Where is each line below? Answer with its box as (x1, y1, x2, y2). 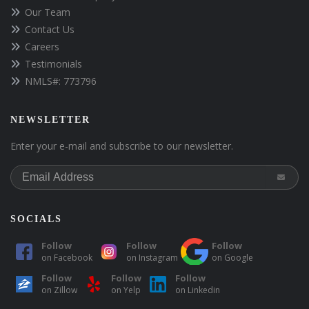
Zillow (54, 283, 77, 296)
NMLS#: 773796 (25, 74, 97, 88)
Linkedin (188, 283, 220, 296)
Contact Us (25, 22, 74, 36)
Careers (25, 39, 59, 53)
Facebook (54, 251, 92, 263)
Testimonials (25, 57, 82, 70)
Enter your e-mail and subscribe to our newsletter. (10, 139, 233, 152)
